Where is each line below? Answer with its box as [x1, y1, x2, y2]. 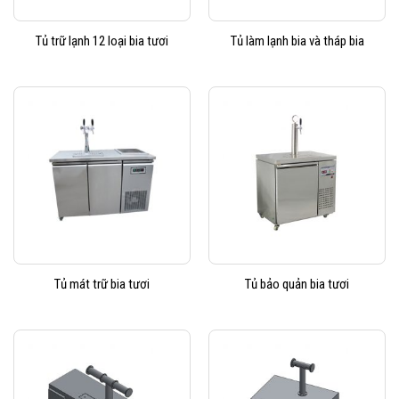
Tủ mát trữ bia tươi [54, 275, 150, 292]
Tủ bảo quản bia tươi [245, 275, 349, 292]
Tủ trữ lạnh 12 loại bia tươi [36, 32, 168, 49]
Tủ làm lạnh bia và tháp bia [230, 32, 364, 49]
